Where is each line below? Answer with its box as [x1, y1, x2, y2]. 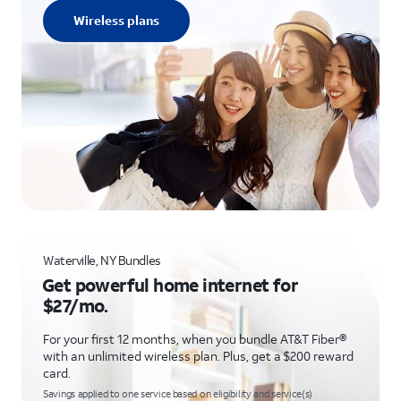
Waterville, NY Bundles [43, 252, 161, 269]
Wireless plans [73, 12, 159, 29]
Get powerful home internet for [42, 273, 298, 296]
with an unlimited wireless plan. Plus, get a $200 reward [43, 347, 354, 364]
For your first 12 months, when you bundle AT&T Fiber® [43, 330, 346, 347]
